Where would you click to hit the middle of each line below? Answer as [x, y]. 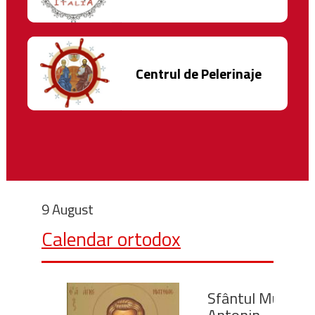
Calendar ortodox [111, 239]
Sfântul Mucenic [260, 298]
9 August [67, 210]
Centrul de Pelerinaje [199, 73]
